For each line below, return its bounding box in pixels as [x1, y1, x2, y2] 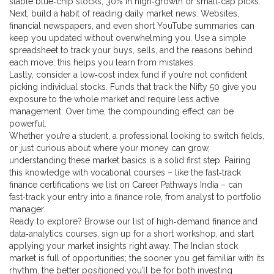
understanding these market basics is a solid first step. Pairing [9, 155, 251, 165]
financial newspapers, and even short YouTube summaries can [9, 21, 254, 31]
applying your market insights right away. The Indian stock [9, 241, 238, 251]
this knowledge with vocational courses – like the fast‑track [9, 168, 241, 177]
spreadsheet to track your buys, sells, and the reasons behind [9, 45, 253, 55]
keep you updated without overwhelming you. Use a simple [9, 33, 246, 43]
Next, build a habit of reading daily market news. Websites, [9, 9, 239, 18]
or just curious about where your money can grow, [9, 143, 210, 153]
